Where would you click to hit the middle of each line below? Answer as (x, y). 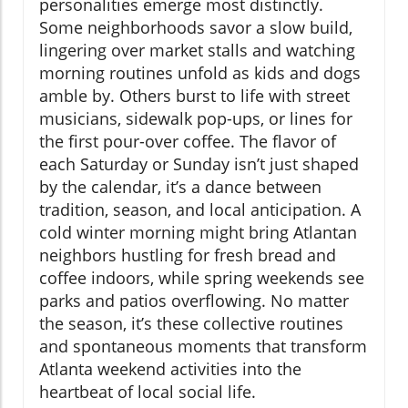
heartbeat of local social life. (148, 391)
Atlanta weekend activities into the (170, 368)
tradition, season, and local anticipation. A (200, 209)
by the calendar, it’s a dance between (180, 186)
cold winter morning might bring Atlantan (198, 232)
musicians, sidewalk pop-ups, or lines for (196, 118)
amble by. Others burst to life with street (194, 95)
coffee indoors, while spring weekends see (202, 277)
